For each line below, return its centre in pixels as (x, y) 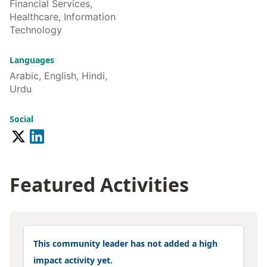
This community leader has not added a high (125, 243)
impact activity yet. (73, 260)
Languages (32, 60)
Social (21, 119)
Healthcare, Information (63, 17)
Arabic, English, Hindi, (58, 76)
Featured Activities (99, 184)
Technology (36, 30)
